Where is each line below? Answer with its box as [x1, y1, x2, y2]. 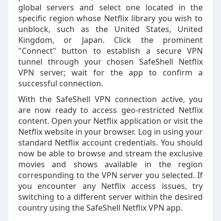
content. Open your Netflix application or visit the [18, 115, 203, 126]
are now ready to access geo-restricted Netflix [18, 105, 203, 115]
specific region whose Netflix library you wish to [18, 13, 203, 24]
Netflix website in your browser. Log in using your [18, 126, 203, 137]
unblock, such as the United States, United [18, 24, 203, 35]
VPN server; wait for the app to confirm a [18, 67, 203, 78]
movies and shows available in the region [18, 159, 203, 170]
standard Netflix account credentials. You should [18, 137, 203, 148]
